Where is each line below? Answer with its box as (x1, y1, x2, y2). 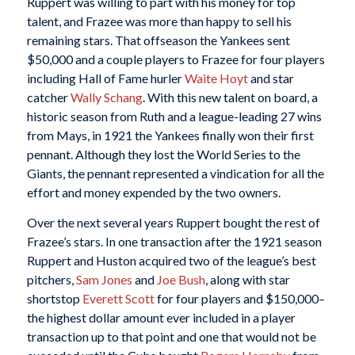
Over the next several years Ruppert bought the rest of (26, 214, 320, 230)
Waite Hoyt (184, 71, 248, 86)
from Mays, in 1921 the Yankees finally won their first (26, 128, 314, 143)
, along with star (204, 271, 290, 287)
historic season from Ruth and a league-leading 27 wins (26, 109, 322, 124)
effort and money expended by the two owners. (26, 185, 281, 200)
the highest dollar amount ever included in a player (26, 309, 296, 325)
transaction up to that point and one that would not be (26, 328, 316, 344)
